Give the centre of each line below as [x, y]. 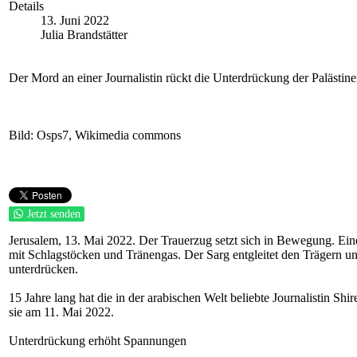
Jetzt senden [54, 214]
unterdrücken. [43, 269]
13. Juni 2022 [75, 20]
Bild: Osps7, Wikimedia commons [95, 135]
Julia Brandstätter [84, 35]
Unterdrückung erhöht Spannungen [98, 341]
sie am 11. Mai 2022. [61, 312]
